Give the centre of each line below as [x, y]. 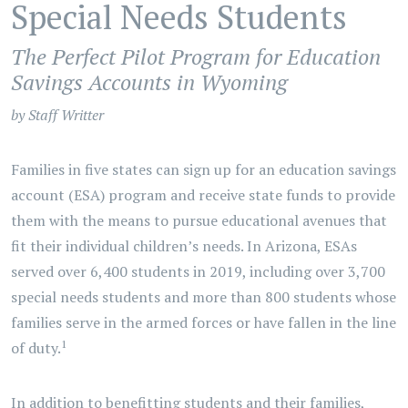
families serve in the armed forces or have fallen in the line [204, 322]
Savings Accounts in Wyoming [149, 82]
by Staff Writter [57, 115]
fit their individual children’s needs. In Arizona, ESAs [184, 246]
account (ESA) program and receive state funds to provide [203, 195]
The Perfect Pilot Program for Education [196, 56]
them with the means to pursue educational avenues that [199, 220]
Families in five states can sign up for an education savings [204, 169]
